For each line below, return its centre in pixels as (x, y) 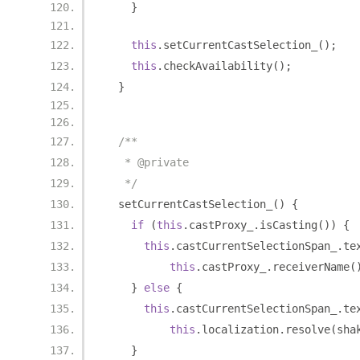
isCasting (288, 225)
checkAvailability (218, 66)
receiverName (311, 267)
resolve (308, 329)
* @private (147, 162)
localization (240, 329)
